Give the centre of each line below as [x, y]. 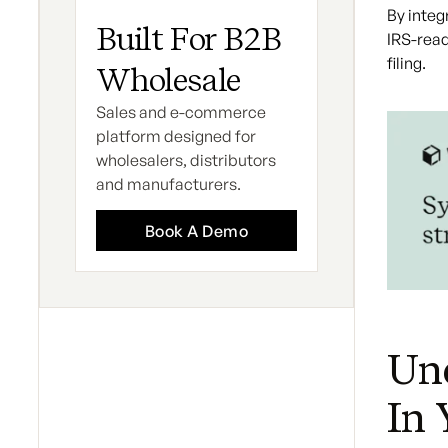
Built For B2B [188, 38]
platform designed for [176, 136]
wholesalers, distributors [186, 160]
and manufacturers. [168, 184]
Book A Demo [196, 230]
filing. [406, 63]
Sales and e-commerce [181, 112]
